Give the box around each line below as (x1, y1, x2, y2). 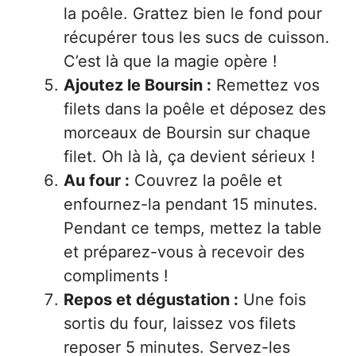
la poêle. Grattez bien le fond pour (64, 4, 322, 23)
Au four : (64, 171, 130, 190)
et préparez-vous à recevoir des (64, 242, 304, 261)
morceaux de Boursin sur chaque (64, 123, 311, 142)
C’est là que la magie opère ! (64, 52, 277, 71)
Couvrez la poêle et (130, 171, 282, 190)
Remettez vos (211, 75, 319, 95)
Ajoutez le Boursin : (64, 75, 211, 95)
